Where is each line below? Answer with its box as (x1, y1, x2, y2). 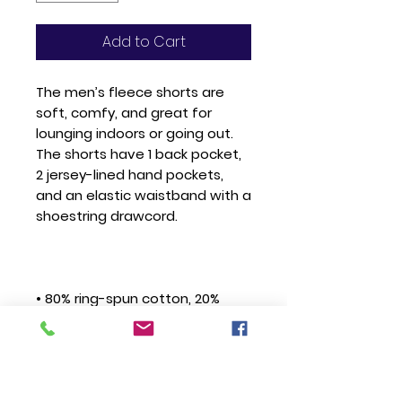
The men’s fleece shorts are (36, 83, 224, 101)
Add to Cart (101, 31, 186, 52)
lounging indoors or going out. (36, 124, 233, 143)
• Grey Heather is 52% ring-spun (36, 351, 244, 370)
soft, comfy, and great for (36, 103, 212, 122)
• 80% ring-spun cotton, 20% (36, 289, 220, 308)
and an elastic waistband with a (36, 186, 251, 205)
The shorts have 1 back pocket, (36, 144, 241, 163)
